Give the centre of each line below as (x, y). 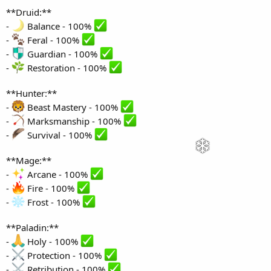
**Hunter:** (31, 93)
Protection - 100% (64, 256)
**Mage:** (29, 161)
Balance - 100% (59, 26)
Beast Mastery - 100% (73, 107)
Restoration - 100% (67, 68)
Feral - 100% (53, 40)
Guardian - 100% (62, 54)
